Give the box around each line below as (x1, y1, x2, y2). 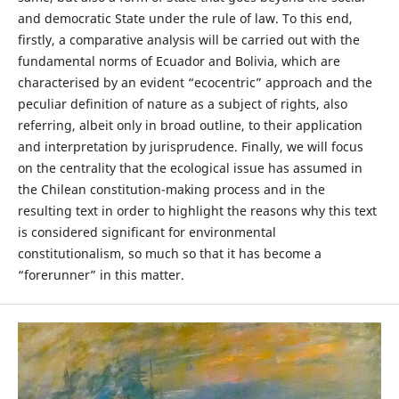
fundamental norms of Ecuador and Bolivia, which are (17, 53, 340, 70)
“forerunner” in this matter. (17, 266, 184, 284)
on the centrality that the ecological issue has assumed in (17, 159, 362, 177)
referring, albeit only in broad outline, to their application (17, 117, 362, 134)
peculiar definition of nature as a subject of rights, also (17, 95, 347, 113)
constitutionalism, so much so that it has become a (17, 245, 322, 263)
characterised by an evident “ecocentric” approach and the (17, 74, 372, 92)
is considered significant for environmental (17, 224, 276, 241)
